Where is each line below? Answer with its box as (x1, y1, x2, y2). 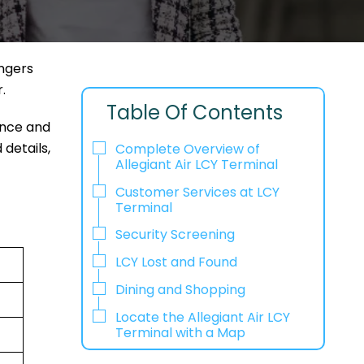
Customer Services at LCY (115, 182, 279, 201)
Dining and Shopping (115, 279, 245, 299)
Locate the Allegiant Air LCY (115, 307, 290, 327)
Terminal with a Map (115, 323, 245, 342)
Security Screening (115, 225, 235, 245)
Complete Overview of (115, 139, 260, 158)
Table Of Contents (106, 99, 284, 126)
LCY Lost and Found (115, 253, 237, 272)
